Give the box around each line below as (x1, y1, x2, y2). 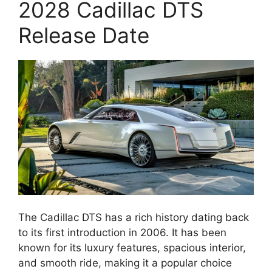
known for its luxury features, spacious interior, (18, 242, 246, 254)
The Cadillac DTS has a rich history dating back (18, 211, 249, 224)
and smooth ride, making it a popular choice (18, 257, 232, 270)
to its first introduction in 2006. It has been (18, 226, 226, 239)
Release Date (18, 22, 149, 48)
